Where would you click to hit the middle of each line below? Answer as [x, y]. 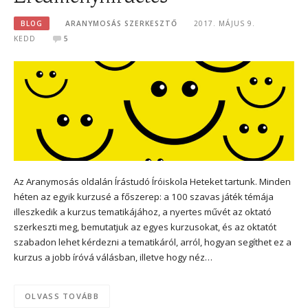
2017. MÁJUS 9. [224, 23]
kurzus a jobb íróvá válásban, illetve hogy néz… [113, 257]
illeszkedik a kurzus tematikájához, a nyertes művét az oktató [143, 211]
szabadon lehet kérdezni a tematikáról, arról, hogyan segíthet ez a [153, 242]
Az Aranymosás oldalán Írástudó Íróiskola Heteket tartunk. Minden [152, 181]
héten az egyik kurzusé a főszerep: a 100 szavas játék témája [144, 196]
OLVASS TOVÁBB [62, 296]
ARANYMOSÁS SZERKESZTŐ [122, 23]
